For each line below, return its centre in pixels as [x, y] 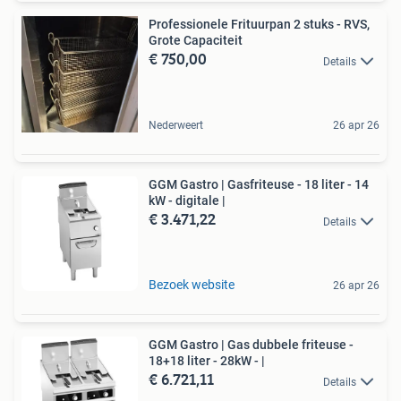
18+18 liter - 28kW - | [207, 361]
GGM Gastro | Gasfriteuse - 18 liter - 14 [259, 185]
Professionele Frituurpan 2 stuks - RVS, [259, 25]
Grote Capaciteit [196, 41]
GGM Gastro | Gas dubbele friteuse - [251, 345]
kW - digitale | [187, 201]
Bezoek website [192, 285]
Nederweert [176, 126]
